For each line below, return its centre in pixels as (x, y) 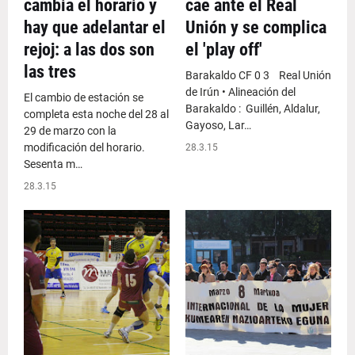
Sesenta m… (53, 164)
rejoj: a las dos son (89, 50)
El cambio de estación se (84, 97)
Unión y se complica (256, 27)
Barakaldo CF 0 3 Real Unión (258, 75)
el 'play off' (224, 50)
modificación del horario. (84, 147)
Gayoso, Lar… (218, 125)
